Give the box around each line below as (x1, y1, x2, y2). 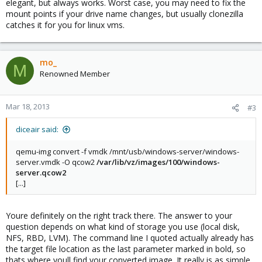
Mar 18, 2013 (6, 101, 50, 112)
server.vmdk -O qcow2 (16, 157, 96, 167)
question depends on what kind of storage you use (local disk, (6, 221, 240, 232)
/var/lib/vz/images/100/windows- (96, 157, 220, 167)
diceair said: (16, 124, 58, 135)
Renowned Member (40, 68, 110, 79)
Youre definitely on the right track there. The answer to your (6, 210, 232, 221)
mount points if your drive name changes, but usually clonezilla (6, 8, 243, 19)
